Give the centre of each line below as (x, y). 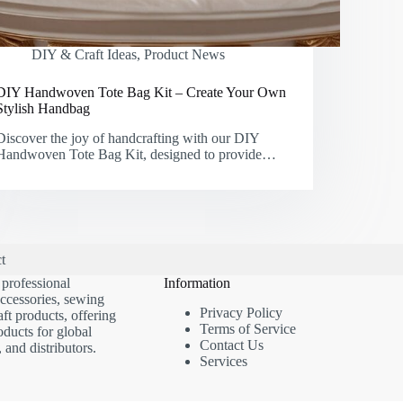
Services (223, 361)
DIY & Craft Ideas (85, 55)
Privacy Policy (241, 312)
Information (197, 283)
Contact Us (231, 345)
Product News (185, 55)
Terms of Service (247, 328)
